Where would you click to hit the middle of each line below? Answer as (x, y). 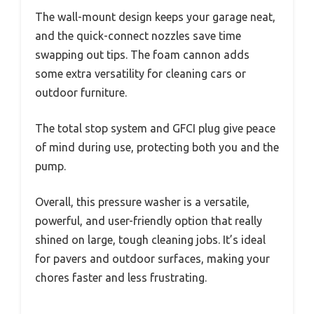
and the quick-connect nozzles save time (138, 36)
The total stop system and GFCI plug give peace (155, 129)
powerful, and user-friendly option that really (149, 221)
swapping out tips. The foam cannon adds (142, 55)
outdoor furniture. (81, 93)
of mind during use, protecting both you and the (157, 148)
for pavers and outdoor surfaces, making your (152, 259)
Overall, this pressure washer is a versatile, (142, 202)
